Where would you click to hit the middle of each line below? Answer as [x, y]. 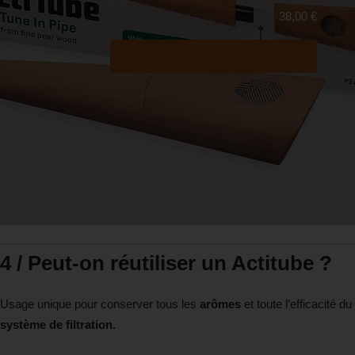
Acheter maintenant [214, 56]
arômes [222, 303]
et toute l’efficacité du [298, 303]
